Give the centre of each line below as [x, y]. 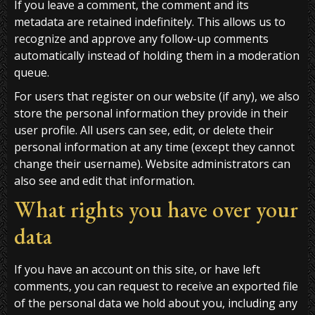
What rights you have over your [156, 210]
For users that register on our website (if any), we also [157, 97]
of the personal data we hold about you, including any [156, 303]
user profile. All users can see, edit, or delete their [144, 130]
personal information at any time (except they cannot [154, 147]
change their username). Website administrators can [152, 164]
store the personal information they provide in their [151, 114]
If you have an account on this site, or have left [137, 270]
